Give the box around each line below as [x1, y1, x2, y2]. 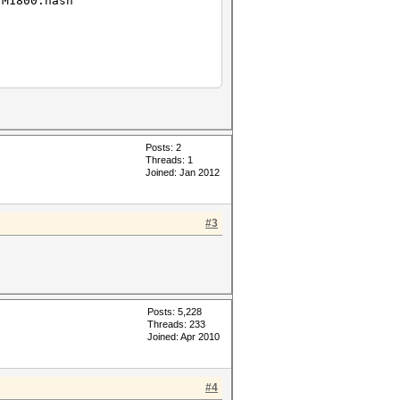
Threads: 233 [147, 319, 205, 329]
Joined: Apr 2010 [147, 331, 220, 342]
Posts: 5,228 [147, 306, 202, 317]
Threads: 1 [146, 154, 193, 165]
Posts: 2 [146, 142, 181, 153]
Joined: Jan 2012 [146, 167, 220, 178]
